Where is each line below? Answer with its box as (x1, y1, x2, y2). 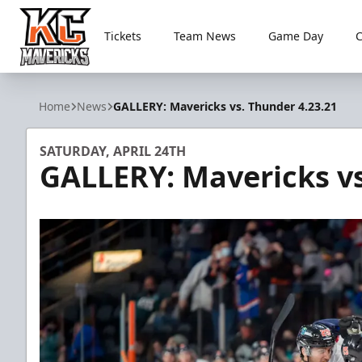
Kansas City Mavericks (15, 66, 150, 85)
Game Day (268, 28, 324, 44)
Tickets (104, 28, 142, 44)
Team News (174, 28, 237, 44)
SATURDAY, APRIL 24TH (40, 142, 186, 160)
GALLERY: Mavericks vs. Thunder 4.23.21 (113, 99, 337, 114)
